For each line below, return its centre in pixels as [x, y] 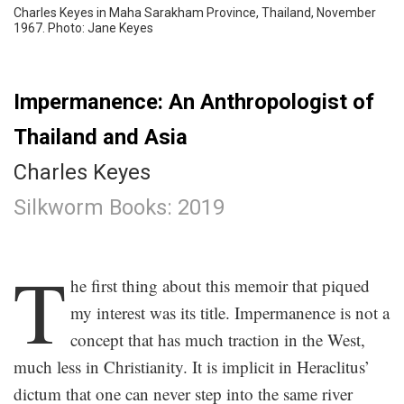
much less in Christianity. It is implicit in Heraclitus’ [192, 367]
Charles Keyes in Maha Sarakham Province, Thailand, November [195, 13]
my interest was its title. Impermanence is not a [230, 313]
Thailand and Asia [101, 138]
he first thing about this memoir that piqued [220, 286]
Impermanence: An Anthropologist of [194, 102]
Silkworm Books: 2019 [119, 208]
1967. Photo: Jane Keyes [83, 28]
